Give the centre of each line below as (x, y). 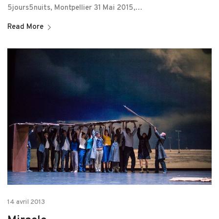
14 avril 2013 (26, 202)
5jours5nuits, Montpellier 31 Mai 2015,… (75, 8)
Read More (25, 27)
